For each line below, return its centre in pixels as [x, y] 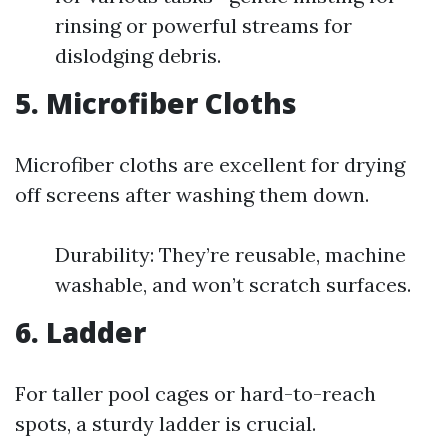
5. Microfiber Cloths [156, 103]
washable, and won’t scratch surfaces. [233, 284]
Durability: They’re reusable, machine [230, 254]
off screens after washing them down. [192, 194]
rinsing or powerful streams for [203, 25]
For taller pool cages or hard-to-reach [195, 393]
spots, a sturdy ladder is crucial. [165, 423]
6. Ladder [80, 332]
